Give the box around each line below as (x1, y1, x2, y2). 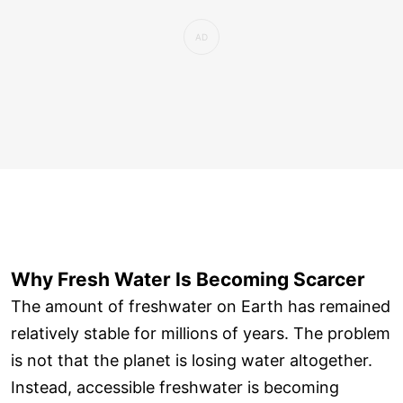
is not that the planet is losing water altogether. (11, 350, 372, 370)
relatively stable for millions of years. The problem (11, 323, 390, 343)
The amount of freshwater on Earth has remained (11, 296, 390, 316)
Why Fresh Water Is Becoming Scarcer (11, 267, 365, 291)
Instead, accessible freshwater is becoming (11, 377, 339, 397)
